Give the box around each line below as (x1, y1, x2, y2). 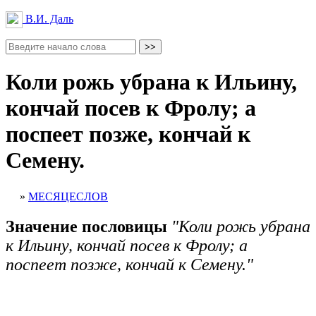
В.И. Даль (23, 12, 73, 25)
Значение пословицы (6, 217, 171, 236)
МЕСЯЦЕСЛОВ (28, 190, 108, 202)
